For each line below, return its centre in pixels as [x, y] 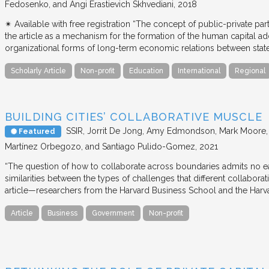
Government [113, 213]
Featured [36, 131]
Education [146, 71]
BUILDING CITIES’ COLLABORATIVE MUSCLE [134, 116]
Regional [250, 71]
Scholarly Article [38, 71]
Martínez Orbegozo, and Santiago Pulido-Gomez [100, 146]
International [199, 71]
